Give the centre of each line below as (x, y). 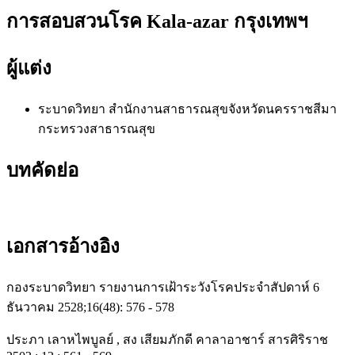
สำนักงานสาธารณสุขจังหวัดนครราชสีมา (223, 109)
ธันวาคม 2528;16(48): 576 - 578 (90, 307)
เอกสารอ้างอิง (63, 247)
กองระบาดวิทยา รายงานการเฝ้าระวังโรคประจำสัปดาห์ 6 (163, 288)
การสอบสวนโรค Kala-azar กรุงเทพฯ (157, 21)
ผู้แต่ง (29, 68)
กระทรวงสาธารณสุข (97, 128)
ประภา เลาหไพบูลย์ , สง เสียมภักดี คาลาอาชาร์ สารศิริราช (167, 340)
